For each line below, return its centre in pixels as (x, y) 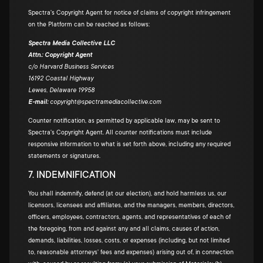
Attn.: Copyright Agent (60, 55)
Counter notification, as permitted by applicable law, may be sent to (124, 121)
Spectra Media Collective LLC (72, 43)
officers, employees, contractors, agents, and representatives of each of (129, 217)
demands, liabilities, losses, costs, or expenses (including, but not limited (129, 241)
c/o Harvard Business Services (71, 67)
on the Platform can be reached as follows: (89, 25)
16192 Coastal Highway (61, 79)
